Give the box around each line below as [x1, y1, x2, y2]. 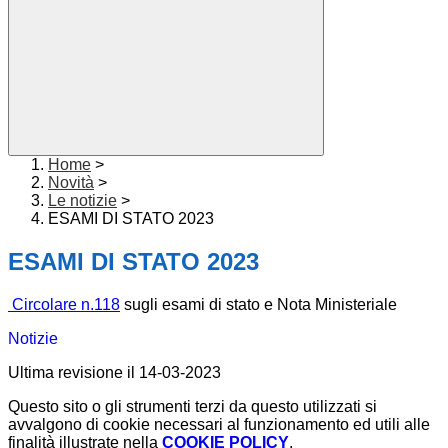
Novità [48, 174, 94, 192]
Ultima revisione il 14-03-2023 [8, 364, 221, 382]
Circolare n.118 [8, 296, 120, 314]
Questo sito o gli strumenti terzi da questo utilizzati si [8, 398, 377, 416]
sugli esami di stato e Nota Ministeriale [120, 296, 397, 314]
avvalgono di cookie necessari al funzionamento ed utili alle [8, 416, 430, 434]
